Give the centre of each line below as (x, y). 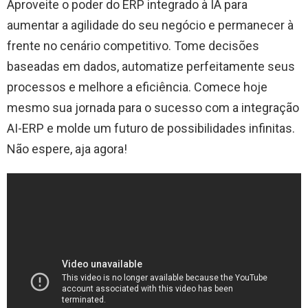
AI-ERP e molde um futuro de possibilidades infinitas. (151, 128)
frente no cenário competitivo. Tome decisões (133, 45)
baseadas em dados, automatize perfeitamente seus (151, 66)
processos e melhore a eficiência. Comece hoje (137, 87)
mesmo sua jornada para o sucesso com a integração (153, 107)
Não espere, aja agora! (67, 148)
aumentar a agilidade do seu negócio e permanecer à (150, 25)
